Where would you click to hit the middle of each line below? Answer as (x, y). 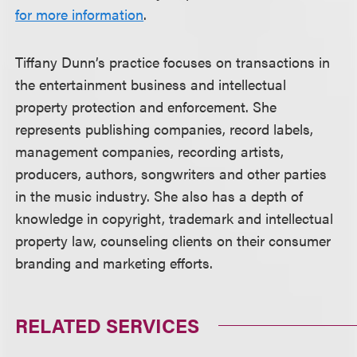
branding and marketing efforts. (114, 263)
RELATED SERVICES (108, 325)
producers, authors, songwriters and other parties (171, 173)
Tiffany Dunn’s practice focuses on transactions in (173, 62)
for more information (80, 14)
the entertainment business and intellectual (151, 84)
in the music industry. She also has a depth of (159, 196)
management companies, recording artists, (150, 151)
